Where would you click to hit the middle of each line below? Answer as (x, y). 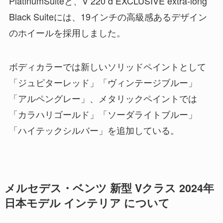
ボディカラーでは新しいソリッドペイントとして (107, 66)
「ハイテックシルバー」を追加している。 (94, 130)
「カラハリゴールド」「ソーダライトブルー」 (103, 114)
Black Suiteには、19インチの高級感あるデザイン (108, 17)
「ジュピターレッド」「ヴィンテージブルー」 (103, 82)
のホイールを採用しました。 (67, 33)
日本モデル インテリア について (87, 203)
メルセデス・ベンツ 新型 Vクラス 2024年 (109, 188)
